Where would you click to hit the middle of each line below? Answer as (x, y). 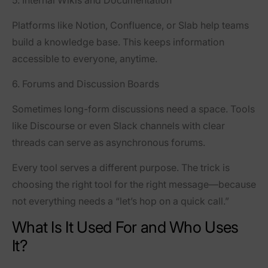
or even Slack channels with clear (150, 126)
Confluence (136, 25)
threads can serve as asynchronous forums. (109, 143)
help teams (223, 25)
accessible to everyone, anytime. (85, 59)
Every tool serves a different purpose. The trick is (121, 168)
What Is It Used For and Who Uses (125, 227)
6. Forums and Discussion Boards (86, 84)
